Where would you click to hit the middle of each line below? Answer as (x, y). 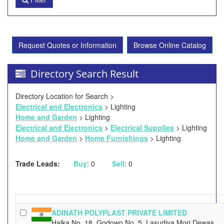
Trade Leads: (38, 163)
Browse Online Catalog (169, 45)
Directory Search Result (83, 74)
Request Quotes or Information (67, 45)
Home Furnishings (116, 138)
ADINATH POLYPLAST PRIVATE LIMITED (119, 212)
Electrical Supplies (142, 127)
